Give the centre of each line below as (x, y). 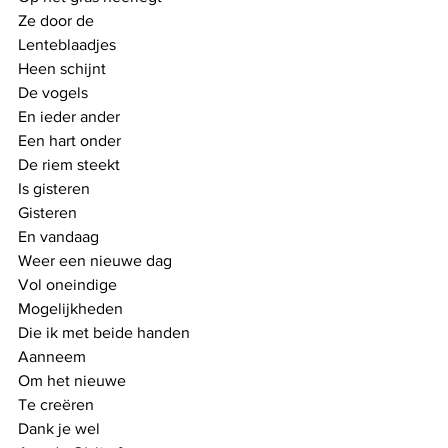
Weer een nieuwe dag (95, 260)
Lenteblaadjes (67, 44)
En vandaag (58, 236)
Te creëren (56, 404)
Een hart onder (69, 140)
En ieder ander (69, 116)
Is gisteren (56, 188)
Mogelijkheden (70, 308)
